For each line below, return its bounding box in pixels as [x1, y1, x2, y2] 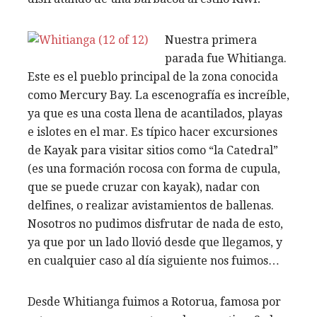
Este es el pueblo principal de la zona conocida [28, 69, 278, 83]
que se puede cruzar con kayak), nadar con [28, 180, 260, 194]
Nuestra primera [165, 33, 257, 47]
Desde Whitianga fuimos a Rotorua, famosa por [28, 294, 281, 309]
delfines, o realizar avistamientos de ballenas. [28, 198, 274, 212]
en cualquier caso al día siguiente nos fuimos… [28, 253, 279, 267]
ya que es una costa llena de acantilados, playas [28, 106, 282, 120]
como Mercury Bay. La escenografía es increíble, [28, 88, 289, 102]
